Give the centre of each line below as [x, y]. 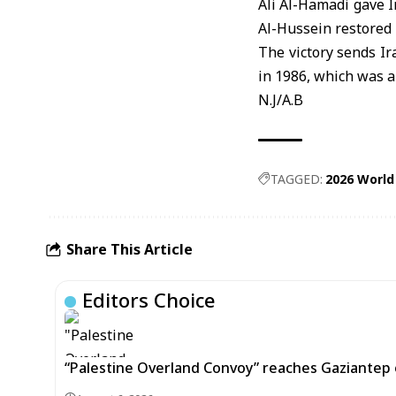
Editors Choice [149, 300]
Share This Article [129, 249]
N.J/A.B [281, 100]
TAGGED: [297, 179]
